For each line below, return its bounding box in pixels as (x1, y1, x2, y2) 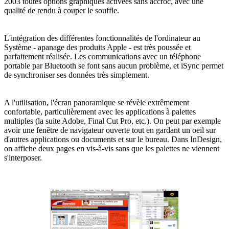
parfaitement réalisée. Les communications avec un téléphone (4, 52, 201, 61)
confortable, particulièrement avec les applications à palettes (4, 107, 196, 116)
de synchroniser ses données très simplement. (4, 70, 149, 79)
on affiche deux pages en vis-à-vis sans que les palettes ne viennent (4, 144, 219, 153)
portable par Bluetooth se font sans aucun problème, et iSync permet (4, 61, 223, 70)
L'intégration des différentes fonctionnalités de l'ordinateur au (4, 33, 200, 42)
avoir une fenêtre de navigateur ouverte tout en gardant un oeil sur (4, 125, 216, 134)
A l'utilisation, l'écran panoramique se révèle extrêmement (4, 98, 189, 107)
